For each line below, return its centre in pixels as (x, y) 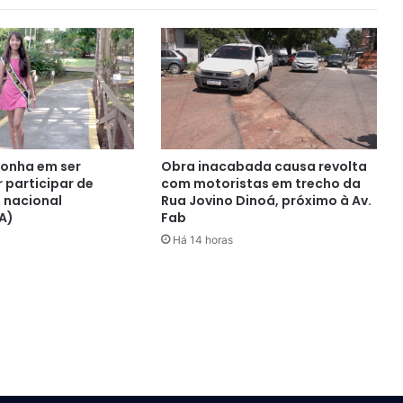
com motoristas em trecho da (260, 184)
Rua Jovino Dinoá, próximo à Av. (266, 201)
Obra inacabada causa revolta (264, 167)
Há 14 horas (202, 240)
